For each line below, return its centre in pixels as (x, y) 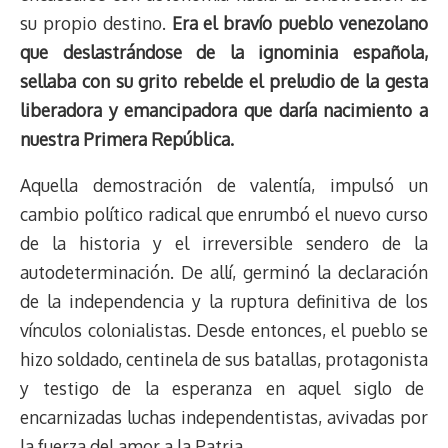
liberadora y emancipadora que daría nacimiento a (224, 109)
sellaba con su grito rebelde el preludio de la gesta (224, 80)
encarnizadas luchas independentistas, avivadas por (224, 417)
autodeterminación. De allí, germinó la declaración (224, 272)
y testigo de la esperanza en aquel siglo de (224, 388)
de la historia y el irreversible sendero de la (224, 243)
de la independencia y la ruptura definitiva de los (224, 301)
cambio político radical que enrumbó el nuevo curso (224, 214)
